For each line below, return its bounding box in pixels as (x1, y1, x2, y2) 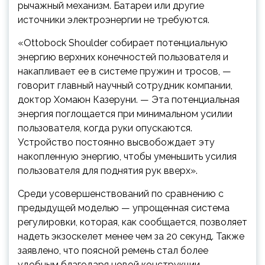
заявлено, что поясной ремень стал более (18, 245, 208, 257)
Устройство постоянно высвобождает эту (18, 137, 215, 148)
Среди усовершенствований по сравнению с (18, 188, 224, 200)
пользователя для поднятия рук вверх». (18, 165, 198, 177)
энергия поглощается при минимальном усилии (18, 108, 232, 120)
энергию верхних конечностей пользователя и (18, 51, 228, 63)
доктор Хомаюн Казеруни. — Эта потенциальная (18, 94, 240, 106)
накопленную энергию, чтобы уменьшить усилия (18, 151, 237, 163)
